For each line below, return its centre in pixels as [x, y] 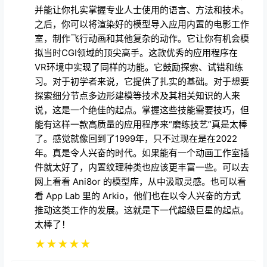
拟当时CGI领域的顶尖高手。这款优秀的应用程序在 [136, 52]
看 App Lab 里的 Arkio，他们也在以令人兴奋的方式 [138, 195]
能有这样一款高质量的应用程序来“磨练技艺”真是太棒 [141, 124]
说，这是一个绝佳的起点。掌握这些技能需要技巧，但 [142, 110]
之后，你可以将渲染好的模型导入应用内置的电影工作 [142, 24]
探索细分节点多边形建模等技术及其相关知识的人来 [137, 95]
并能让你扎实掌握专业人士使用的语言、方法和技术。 [142, 10]
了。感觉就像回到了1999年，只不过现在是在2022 [136, 138]
